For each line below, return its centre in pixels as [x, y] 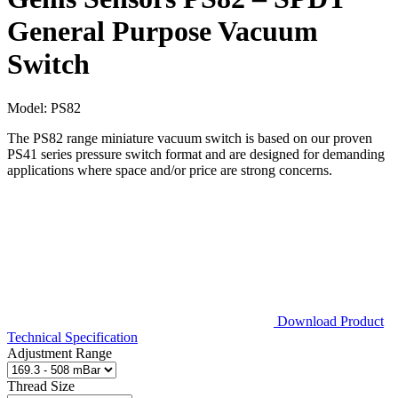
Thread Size [41, 386]
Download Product [329, 321]
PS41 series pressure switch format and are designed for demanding [196, 154]
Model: [29, 107]
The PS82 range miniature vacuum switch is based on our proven [190, 138]
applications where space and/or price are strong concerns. [170, 170]
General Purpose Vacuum [163, 32]
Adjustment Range [60, 353]
